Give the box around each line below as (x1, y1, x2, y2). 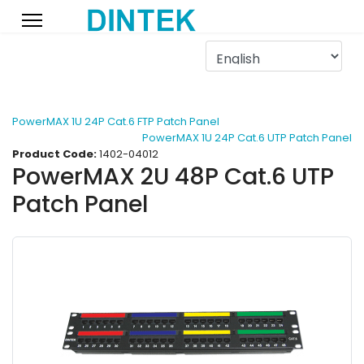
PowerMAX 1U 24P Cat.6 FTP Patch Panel (12, 114, 219, 129)
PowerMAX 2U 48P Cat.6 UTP (12, 160, 334, 193)
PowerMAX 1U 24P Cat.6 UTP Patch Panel (142, 130, 352, 145)
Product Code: (12, 146, 97, 162)
